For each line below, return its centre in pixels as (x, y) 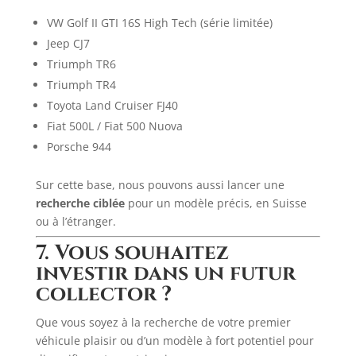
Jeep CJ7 (68, 43)
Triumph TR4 (81, 85)
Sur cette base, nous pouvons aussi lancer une (160, 185)
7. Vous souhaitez (132, 253)
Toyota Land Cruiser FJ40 (112, 105)
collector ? (103, 294)
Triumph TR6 (81, 64)
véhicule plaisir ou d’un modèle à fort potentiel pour (174, 341)
